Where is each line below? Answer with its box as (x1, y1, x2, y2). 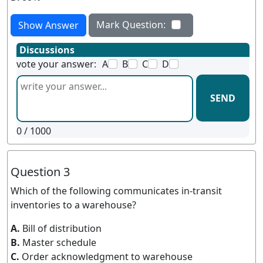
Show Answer (18, 19, 79, 32)
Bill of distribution (22, 222, 102, 235)
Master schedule (22, 236, 96, 249)
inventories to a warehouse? (11, 198, 136, 211)
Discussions (19, 43, 75, 56)
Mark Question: (96, 18, 166, 31)
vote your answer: (16, 58, 96, 70)
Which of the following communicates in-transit (11, 184, 222, 197)
